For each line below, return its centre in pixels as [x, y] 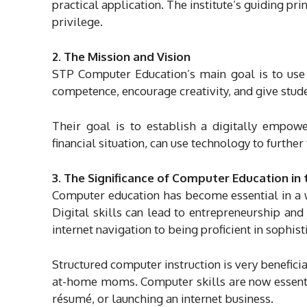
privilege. [77, 21]
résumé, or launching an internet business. [163, 298]
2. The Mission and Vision [121, 56]
